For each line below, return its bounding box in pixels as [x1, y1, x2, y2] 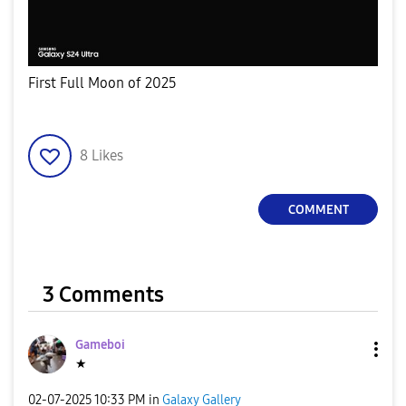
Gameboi [75, 337, 125, 353]
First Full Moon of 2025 [28, 74, 177, 92]
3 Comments [43, 282, 164, 308]
